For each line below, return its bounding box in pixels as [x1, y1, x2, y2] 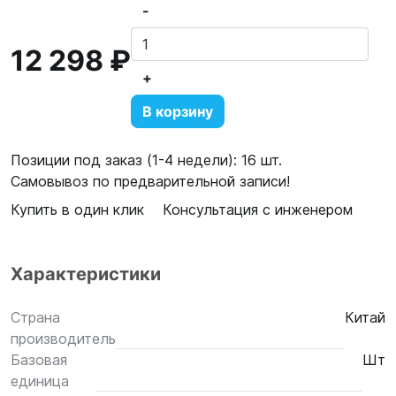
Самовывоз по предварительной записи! [11, 172, 290, 190]
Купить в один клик [11, 201, 144, 218]
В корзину [142, 103, 213, 120]
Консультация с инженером [163, 201, 353, 218]
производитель [11, 330, 116, 347]
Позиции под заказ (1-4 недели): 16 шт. [11, 151, 282, 169]
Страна [11, 308, 60, 326]
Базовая [11, 351, 67, 369]
